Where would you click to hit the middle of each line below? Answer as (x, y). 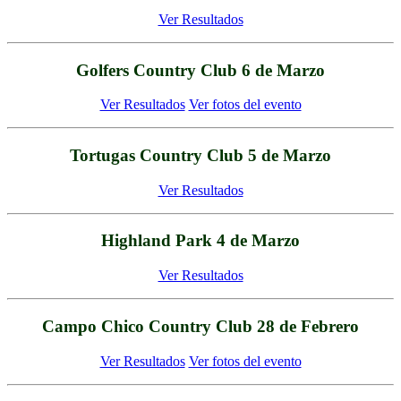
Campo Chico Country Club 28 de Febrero (200, 326)
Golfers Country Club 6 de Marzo (200, 70)
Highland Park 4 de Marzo (200, 241)
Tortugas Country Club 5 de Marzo (200, 155)
